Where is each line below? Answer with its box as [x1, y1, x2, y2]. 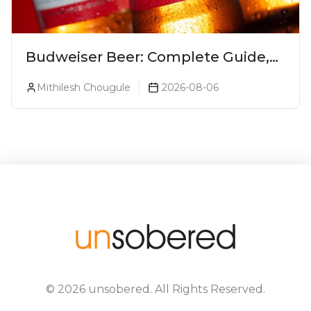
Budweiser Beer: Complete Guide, [26, 48, 269, 65]
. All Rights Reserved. [150, 282, 265, 296]
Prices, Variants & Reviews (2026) [26, 67, 258, 85]
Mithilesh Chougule [37, 81, 131, 94]
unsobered [88, 282, 150, 296]
